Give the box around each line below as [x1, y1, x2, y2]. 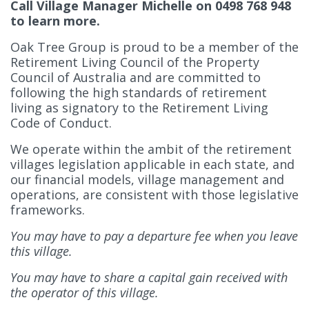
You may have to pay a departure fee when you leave [10, 227, 298, 244]
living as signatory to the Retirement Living [10, 99, 268, 116]
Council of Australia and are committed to [10, 68, 261, 86]
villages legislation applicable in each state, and [10, 155, 295, 172]
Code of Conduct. [10, 114, 112, 131]
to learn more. [10, 12, 100, 29]
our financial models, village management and [10, 170, 284, 188]
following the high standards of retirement [10, 83, 267, 101]
